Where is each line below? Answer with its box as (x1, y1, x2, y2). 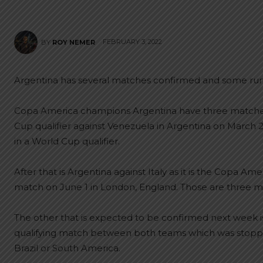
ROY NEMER (52, 38, 95, 46)
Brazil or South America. (14, 242, 120, 254)
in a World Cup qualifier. (14, 136, 120, 147)
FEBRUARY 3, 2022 (103, 38, 162, 46)
